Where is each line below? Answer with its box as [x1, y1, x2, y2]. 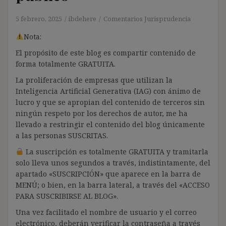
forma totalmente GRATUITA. [16, 59, 116, 69]
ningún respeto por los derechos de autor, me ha [16, 108, 188, 118]
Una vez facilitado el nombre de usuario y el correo [16, 207, 197, 217]
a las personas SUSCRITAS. [16, 130, 108, 140]
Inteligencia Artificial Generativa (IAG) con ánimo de [16, 86, 201, 96]
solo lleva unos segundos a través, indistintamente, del [16, 157, 210, 167]
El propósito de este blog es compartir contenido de [16, 47, 196, 58]
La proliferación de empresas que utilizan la [16, 75, 173, 85]
